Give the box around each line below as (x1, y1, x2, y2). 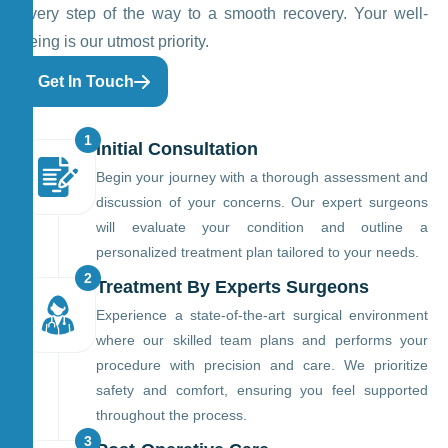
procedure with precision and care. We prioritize (96, 357, 428, 374)
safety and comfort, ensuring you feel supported (96, 382, 428, 399)
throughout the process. (96, 407, 247, 424)
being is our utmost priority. (20, 33, 209, 51)
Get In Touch (38, 73, 134, 91)
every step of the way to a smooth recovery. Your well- (20, 5, 428, 23)
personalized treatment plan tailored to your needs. (96, 244, 419, 261)
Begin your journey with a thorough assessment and (96, 169, 428, 186)
